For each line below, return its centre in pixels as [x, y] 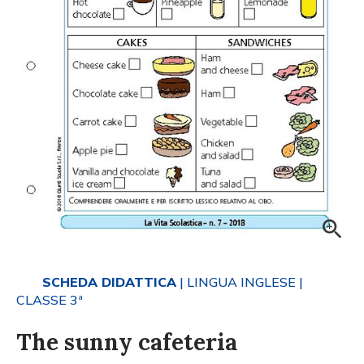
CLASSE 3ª [50, 299]
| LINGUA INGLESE [236, 282]
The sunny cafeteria [127, 342]
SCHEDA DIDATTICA [109, 282]
